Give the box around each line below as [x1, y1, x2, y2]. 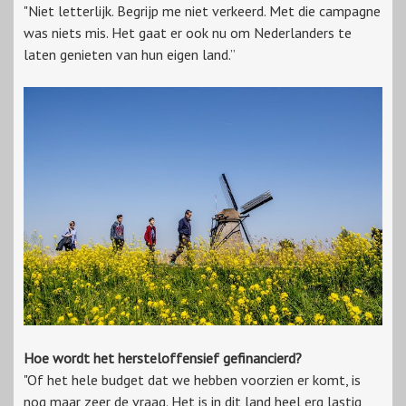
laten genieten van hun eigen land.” [24, 44, 236, 63]
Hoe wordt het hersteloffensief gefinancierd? [24, 349, 302, 368]
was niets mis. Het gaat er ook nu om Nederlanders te [24, 23, 352, 42]
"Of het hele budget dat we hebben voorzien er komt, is [24, 371, 361, 390]
